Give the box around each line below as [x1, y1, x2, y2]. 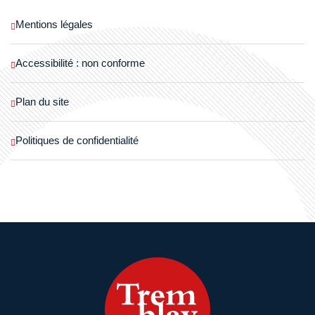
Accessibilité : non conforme [15, 57, 145, 69]
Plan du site [15, 96, 69, 108]
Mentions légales [15, 18, 93, 30]
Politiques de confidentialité [15, 134, 139, 146]
